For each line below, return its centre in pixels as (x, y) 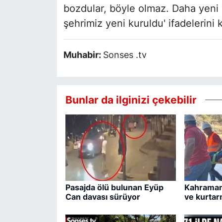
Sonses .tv (125, 55)
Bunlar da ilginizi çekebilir (131, 99)
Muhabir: (83, 55)
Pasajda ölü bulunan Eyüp (114, 188)
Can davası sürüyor (103, 197)
